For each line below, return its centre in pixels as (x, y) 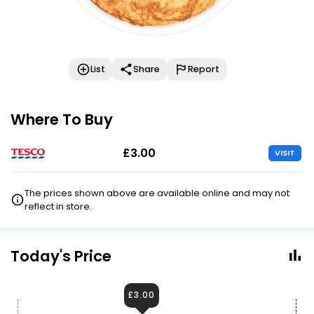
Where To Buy (62, 120)
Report (204, 69)
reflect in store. (59, 206)
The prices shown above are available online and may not (157, 193)
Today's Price (61, 256)
